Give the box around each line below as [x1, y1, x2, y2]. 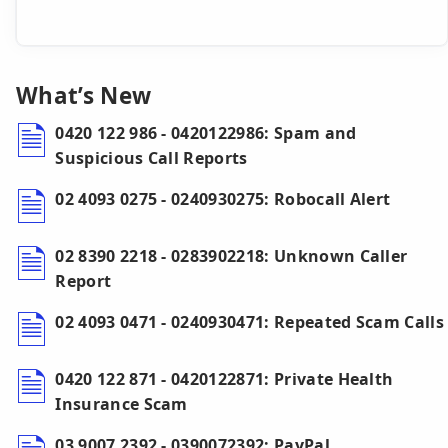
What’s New [16, 80, 152, 112]
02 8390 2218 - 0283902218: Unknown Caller [55, 245, 408, 268]
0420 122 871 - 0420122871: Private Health [55, 368, 394, 391]
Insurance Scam [55, 393, 188, 416]
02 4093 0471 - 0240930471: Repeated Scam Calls [55, 311, 445, 334]
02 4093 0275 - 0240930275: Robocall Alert [55, 188, 391, 211]
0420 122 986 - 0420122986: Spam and [55, 122, 357, 145]
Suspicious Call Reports [55, 147, 248, 170]
